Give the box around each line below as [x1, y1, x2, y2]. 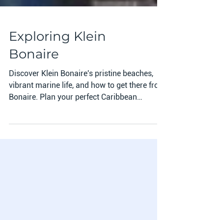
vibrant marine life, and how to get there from [9, 116, 165, 125]
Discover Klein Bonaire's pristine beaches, [9, 104, 153, 113]
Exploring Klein [9, 64, 106, 80]
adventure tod [9, 139, 57, 149]
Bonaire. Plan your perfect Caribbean [9, 128, 137, 137]
